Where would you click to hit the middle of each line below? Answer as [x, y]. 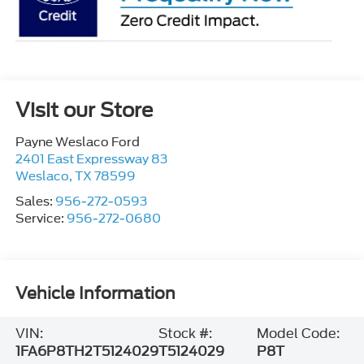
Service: [41, 219]
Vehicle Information [95, 293]
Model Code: [299, 333]
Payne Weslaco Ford [77, 143]
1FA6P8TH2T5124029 [87, 351]
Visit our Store [84, 110]
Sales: [35, 202]
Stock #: [185, 333]
